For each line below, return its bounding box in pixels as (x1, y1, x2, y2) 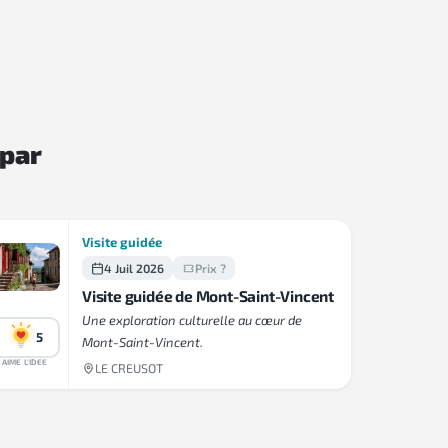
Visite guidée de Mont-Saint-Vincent (82, 287, 334, 306)
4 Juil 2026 (104, 261, 164, 276)
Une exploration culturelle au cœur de (82, 312, 302, 329)
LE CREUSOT (95, 361, 163, 377)
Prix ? (195, 261, 226, 276)
